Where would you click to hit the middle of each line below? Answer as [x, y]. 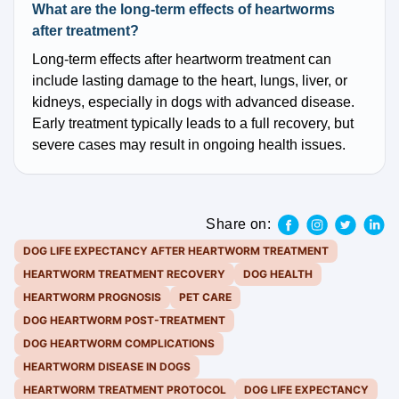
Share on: [238, 224]
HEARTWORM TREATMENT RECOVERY [124, 274]
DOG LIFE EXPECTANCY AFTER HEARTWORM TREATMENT [176, 251]
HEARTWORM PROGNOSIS [92, 297]
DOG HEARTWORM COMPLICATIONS [119, 344]
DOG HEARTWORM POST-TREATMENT [124, 321]
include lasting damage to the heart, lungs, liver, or [190, 81]
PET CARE [205, 297]
